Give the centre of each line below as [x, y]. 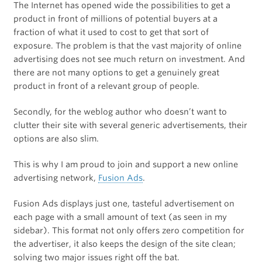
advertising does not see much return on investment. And [129, 59]
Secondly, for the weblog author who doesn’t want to [120, 112]
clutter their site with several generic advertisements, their [130, 125]
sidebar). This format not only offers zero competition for [129, 231]
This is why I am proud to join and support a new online [125, 165]
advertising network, [56, 178]
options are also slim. [56, 139]
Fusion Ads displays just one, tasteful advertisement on [124, 204]
